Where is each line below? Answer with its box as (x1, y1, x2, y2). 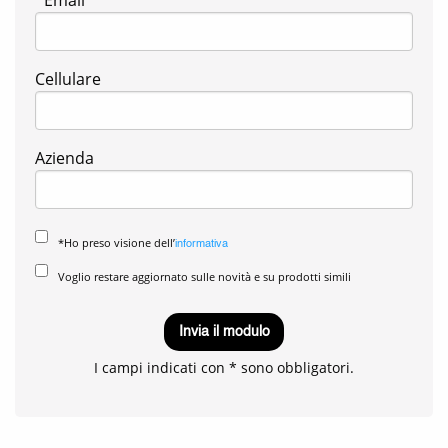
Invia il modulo (178, 325, 270, 340)
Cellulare (35, 67, 101, 90)
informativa (175, 238, 228, 251)
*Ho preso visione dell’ (58, 235, 175, 251)
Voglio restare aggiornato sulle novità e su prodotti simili (58, 269, 351, 285)
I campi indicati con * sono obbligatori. (94, 358, 354, 378)
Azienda (35, 146, 94, 169)
